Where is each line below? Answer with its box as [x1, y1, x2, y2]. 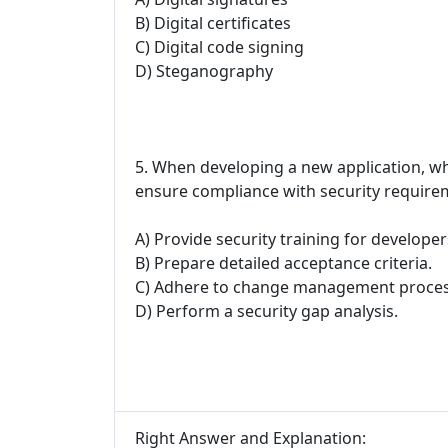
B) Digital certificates [135, 12, 291, 35]
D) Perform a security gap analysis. [135, 300, 398, 323]
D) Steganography [135, 60, 273, 83]
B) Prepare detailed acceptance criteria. [135, 252, 432, 275]
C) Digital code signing [135, 36, 304, 59]
